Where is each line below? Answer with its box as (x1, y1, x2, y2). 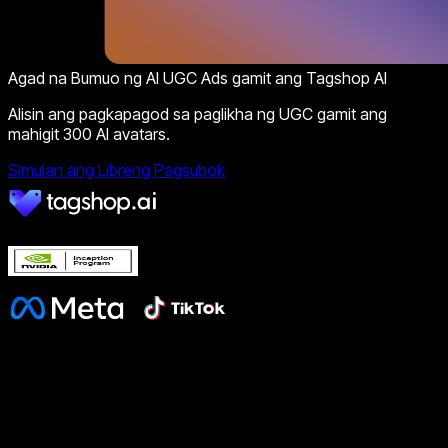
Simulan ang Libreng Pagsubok (8, 160, 225, 181)
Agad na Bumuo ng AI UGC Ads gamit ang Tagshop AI (8, 68, 387, 89)
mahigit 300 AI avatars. (8, 124, 170, 145)
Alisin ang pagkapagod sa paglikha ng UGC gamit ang (8, 104, 387, 125)
